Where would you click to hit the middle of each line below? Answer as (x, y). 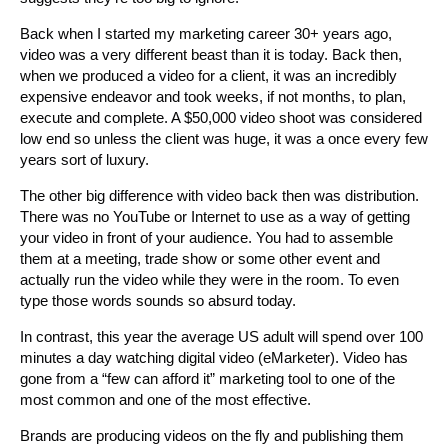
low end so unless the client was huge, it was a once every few (224, 138)
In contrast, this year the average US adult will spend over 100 (221, 336)
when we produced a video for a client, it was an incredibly (208, 75)
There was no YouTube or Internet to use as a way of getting (215, 216)
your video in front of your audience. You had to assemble (206, 237)
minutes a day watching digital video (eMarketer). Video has (214, 357)
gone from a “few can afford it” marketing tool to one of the (207, 378)
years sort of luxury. (84, 159)
